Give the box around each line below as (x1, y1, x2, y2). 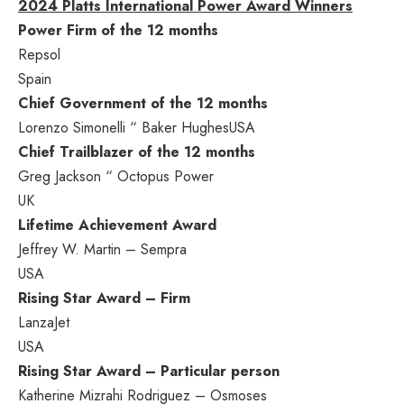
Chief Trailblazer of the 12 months (18, 141, 255, 162)
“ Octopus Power (101, 165, 214, 187)
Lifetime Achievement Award (18, 214, 216, 235)
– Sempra (121, 238, 187, 260)
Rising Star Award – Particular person (18, 360, 280, 381)
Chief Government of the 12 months (18, 92, 268, 114)
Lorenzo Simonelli (18, 116, 125, 138)
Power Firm (18, 19, 96, 41)
